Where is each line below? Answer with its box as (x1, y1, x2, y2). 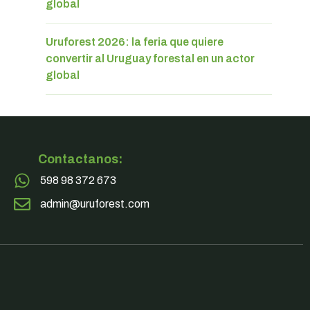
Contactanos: (37, 152, 122, 166)
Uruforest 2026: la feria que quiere (46, 35, 224, 48)
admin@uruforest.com (39, 197, 149, 210)
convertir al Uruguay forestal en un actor (46, 52, 255, 64)
